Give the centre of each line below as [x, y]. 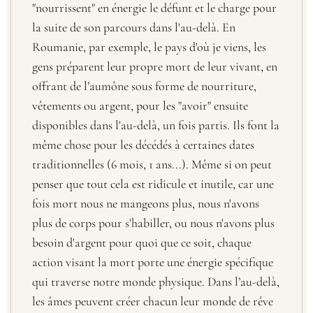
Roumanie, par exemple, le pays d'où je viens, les [149, 46]
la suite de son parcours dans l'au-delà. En [134, 27]
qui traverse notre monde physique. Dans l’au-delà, [156, 281]
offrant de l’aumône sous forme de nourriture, [144, 86]
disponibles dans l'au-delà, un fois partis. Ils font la [156, 125]
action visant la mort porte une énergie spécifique [153, 262]
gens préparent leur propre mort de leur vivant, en [155, 66]
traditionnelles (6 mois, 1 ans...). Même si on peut [152, 164]
